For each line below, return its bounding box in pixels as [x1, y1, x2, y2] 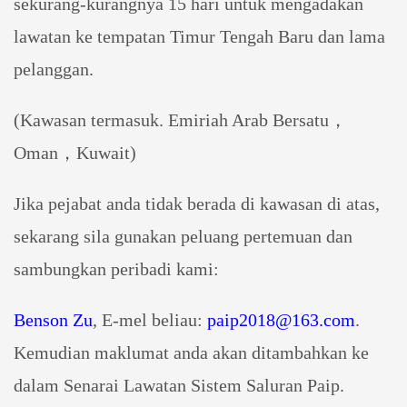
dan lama [318, 26, 385, 47]
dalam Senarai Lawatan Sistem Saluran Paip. [14, 375, 344, 396]
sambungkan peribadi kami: [14, 259, 219, 280]
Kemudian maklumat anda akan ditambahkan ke [14, 342, 369, 363]
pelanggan [14, 59, 89, 80]
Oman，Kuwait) [14, 143, 136, 164]
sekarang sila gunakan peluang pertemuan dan [14, 226, 352, 247]
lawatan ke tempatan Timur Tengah [14, 26, 278, 47]
